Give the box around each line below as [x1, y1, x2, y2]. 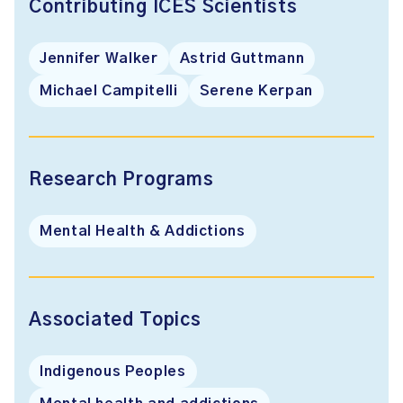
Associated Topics [29, 310, 201, 329]
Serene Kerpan [199, 83, 313, 98]
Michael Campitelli [40, 83, 178, 98]
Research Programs [29, 170, 214, 189]
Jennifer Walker [40, 50, 158, 66]
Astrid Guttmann [179, 50, 305, 66]
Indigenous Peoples [40, 363, 186, 379]
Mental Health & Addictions [40, 223, 246, 238]
